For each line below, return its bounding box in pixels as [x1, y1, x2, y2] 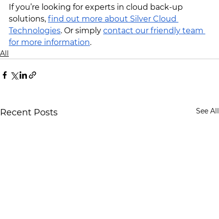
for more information [9, 37, 90, 47]
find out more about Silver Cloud [48, 14, 178, 23]
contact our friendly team [103, 25, 205, 35]
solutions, [9, 14, 48, 23]
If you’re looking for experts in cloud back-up [9, 2, 185, 12]
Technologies [9, 25, 61, 35]
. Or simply [61, 25, 103, 35]
